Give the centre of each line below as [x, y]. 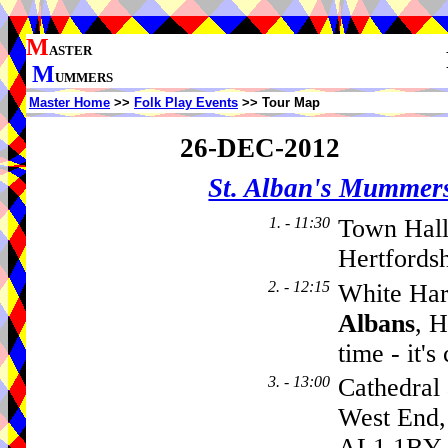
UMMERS [84, 77]
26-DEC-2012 [259, 147]
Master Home [69, 102]
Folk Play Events [186, 102]
